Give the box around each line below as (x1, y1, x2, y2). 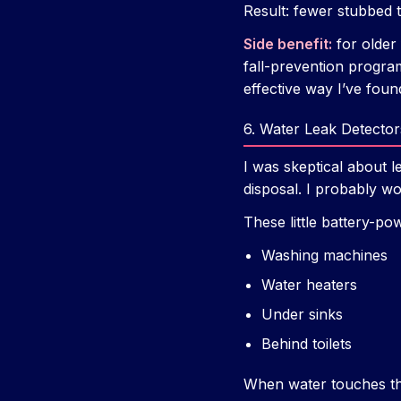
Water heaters (261, 276, 357, 294)
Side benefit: (243, 35, 332, 54)
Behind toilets (261, 335, 352, 354)
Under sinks (261, 305, 343, 324)
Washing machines (261, 246, 388, 265)
